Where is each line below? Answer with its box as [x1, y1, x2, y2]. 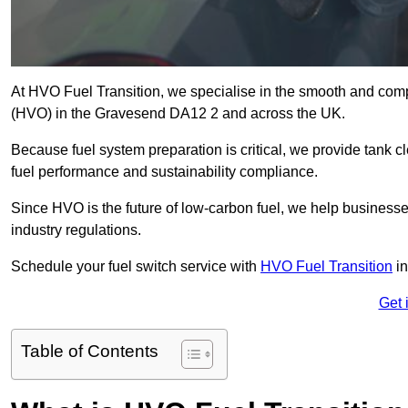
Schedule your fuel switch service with [11, 259, 260, 275]
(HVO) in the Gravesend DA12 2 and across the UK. [11, 106, 349, 122]
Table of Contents [21, 342, 158, 362]
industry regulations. [11, 222, 141, 239]
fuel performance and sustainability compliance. [11, 164, 321, 180]
